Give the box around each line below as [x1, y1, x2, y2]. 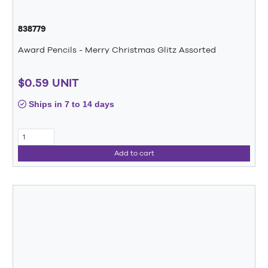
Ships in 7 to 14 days [26, 99, 114, 109]
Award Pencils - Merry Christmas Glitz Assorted [18, 44, 216, 54]
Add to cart [114, 149, 154, 158]
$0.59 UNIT [18, 76, 79, 90]
